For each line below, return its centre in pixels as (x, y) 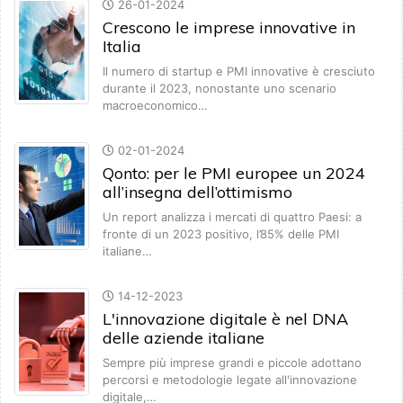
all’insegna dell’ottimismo (197, 193)
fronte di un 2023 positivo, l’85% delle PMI (221, 234)
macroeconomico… (155, 106)
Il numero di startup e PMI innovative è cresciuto (239, 72)
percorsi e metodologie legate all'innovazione (230, 380)
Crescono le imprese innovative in (229, 28)
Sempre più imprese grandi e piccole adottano (232, 363)
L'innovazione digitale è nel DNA (225, 319)
